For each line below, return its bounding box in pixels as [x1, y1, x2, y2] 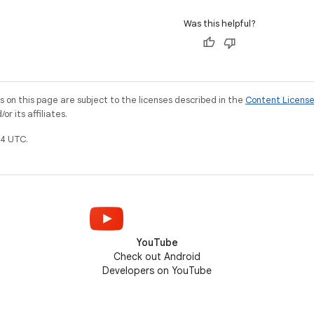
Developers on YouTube [102, 264, 212, 277]
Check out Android [114, 250, 200, 263]
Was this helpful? [183, 18, 256, 29]
